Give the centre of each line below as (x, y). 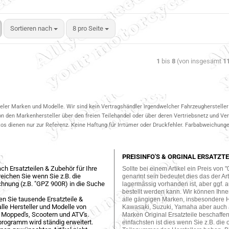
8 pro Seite (88, 28)
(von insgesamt (199, 61)
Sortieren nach (32, 28)
